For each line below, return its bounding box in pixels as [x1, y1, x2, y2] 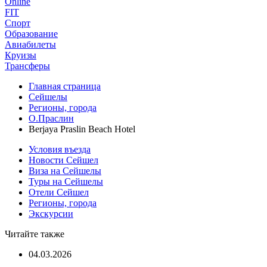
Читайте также [5, 229, 64, 239]
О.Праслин [29, 113, 74, 123]
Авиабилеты [5, 39, 56, 49]
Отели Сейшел [29, 187, 89, 197]
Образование [5, 29, 58, 39]
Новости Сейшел [29, 155, 98, 165]
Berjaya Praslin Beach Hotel [29, 124, 135, 134]
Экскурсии [29, 209, 73, 219]
